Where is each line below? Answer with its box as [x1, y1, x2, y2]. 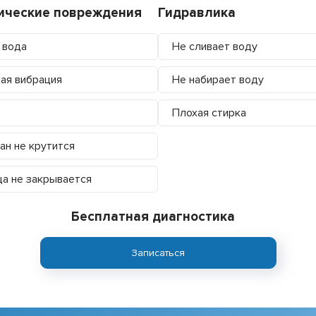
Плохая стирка [172, 105, 246, 120]
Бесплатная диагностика [71, 208, 235, 225]
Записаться [131, 246, 185, 259]
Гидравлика [158, 4, 236, 21]
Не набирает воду [172, 72, 264, 87]
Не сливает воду [172, 39, 257, 54]
